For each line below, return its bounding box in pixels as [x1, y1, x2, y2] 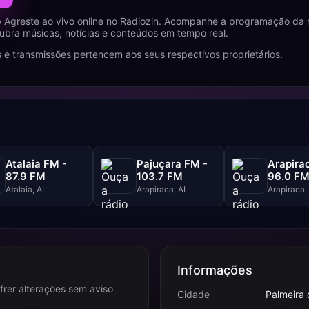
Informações [177, 263, 252, 277]
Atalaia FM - [6, 157, 67, 170]
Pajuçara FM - [137, 157, 208, 170]
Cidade [177, 288, 210, 300]
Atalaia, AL [6, 183, 47, 195]
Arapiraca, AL [137, 183, 188, 195]
